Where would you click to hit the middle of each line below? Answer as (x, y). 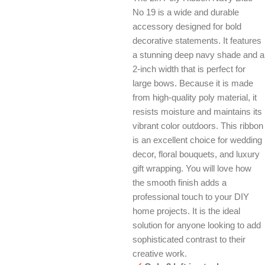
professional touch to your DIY (191, 197)
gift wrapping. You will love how (192, 168)
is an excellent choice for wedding (197, 140)
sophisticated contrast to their (189, 239)
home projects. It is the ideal (186, 211)
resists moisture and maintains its (197, 112)
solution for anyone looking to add (197, 225)
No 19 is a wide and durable (186, 12)
